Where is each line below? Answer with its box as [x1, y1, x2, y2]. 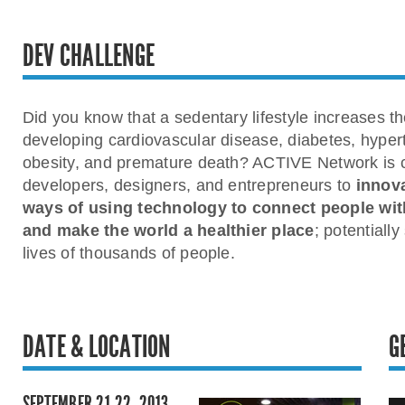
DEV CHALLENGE [23, 37, 155, 74]
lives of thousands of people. [23, 244, 235, 262]
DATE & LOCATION [23, 327, 171, 365]
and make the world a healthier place [23, 221, 315, 240]
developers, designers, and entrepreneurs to [23, 176, 356, 194]
